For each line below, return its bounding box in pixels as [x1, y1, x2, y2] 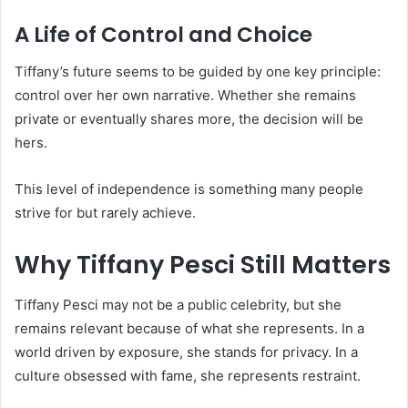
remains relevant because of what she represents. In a [15, 320, 364, 338]
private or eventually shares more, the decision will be [15, 109, 363, 127]
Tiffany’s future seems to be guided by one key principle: [15, 62, 381, 80]
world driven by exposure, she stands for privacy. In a [15, 343, 358, 362]
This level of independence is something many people [15, 179, 363, 198]
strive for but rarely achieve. [15, 203, 196, 221]
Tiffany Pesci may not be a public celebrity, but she [15, 296, 342, 314]
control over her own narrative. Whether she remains [15, 86, 356, 104]
